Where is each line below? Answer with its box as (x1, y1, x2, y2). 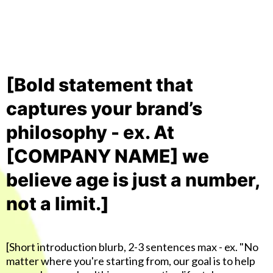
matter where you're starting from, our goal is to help (6, 254, 255, 268)
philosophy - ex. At (6, 121, 174, 143)
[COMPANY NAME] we (6, 145, 209, 167)
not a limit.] (6, 193, 109, 214)
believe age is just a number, (6, 169, 260, 191)
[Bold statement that (6, 74, 193, 96)
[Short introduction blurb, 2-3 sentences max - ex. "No (6, 240, 258, 253)
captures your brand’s (6, 97, 202, 119)
